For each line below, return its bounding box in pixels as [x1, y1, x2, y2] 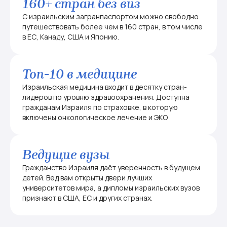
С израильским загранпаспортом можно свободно [22, 12, 199, 21]
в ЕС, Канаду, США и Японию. [22, 32, 119, 42]
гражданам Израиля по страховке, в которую [22, 102, 178, 112]
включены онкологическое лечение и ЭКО [22, 112, 168, 122]
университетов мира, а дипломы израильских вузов [22, 183, 200, 193]
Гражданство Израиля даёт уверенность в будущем [22, 163, 200, 172]
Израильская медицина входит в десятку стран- [22, 82, 187, 92]
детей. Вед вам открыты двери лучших [22, 173, 152, 182]
